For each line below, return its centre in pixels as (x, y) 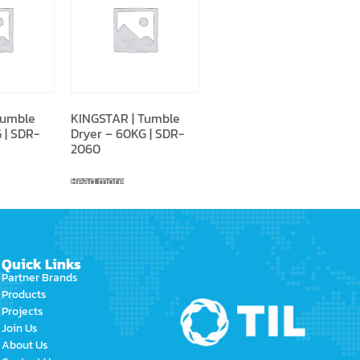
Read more (98, 181)
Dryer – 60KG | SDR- (128, 133)
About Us (25, 345)
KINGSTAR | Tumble (126, 118)
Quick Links (41, 264)
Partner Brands (40, 277)
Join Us (20, 328)
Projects (22, 311)
